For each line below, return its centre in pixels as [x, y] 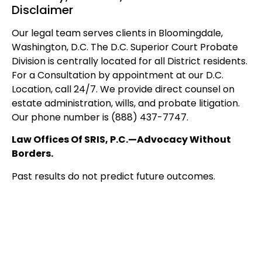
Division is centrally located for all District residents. [130, 61]
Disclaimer [42, 10]
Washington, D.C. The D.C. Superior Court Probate [125, 47]
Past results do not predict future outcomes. [113, 176]
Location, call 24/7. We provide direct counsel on [123, 89]
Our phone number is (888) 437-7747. [100, 118]
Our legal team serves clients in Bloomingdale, [117, 33]
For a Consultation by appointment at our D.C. [118, 75]
